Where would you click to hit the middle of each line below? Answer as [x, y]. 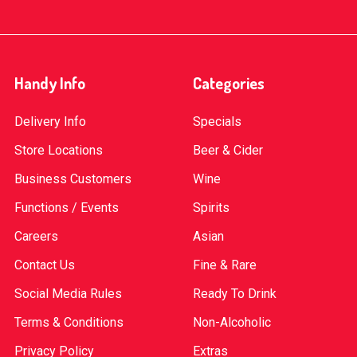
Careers [36, 236]
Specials [217, 122]
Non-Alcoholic [232, 322]
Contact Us [45, 265]
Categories [229, 83]
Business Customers [73, 179]
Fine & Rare [225, 265]
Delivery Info [50, 122]
